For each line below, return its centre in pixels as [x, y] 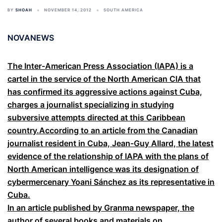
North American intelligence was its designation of [103, 169]
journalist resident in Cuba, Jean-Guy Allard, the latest [111, 143]
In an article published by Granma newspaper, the [101, 208]
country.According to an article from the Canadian [103, 130]
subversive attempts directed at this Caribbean [96, 117]
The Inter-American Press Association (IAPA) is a [100, 66]
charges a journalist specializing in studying [91, 105]
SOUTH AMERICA [123, 10]
